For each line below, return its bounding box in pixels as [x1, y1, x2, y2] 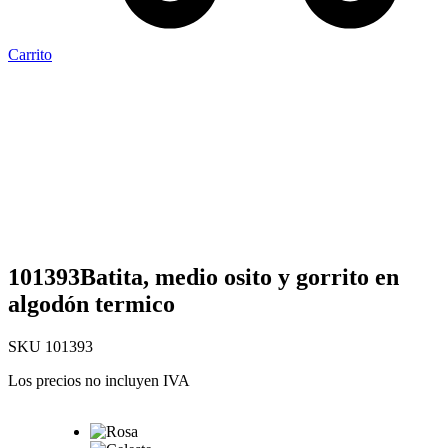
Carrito [8, 45, 52, 63]
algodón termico [8, 290, 175, 317]
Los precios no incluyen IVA [8, 371, 190, 389]
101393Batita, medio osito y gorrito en [8, 263, 399, 290]
